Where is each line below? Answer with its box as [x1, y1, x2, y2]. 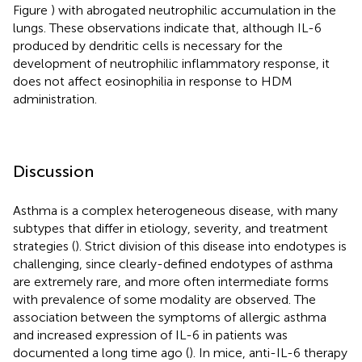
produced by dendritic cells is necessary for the [13, 37, 283, 53]
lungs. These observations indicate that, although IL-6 [13, 19, 322, 36]
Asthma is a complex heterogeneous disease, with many [13, 202, 338, 218]
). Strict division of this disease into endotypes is [75, 238, 347, 254]
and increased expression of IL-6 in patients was [13, 326, 288, 343]
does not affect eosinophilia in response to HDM [13, 73, 293, 89]
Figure [13, 2, 51, 18]
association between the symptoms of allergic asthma [13, 309, 326, 325]
